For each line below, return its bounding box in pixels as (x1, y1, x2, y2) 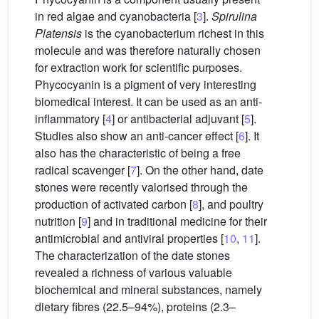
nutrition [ (35, 213, 81, 229)
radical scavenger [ (35, 162, 130, 178)
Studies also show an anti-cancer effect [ (35, 127, 239, 144)
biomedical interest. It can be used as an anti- (35, 93, 262, 110)
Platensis (35, 25, 82, 41)
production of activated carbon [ (35, 196, 192, 212)
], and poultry (199, 196, 263, 212)
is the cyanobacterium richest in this (82, 25, 264, 41)
